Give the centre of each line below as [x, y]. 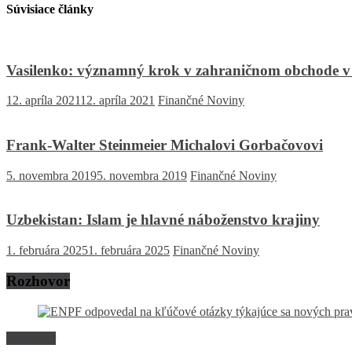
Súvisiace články [50, 9]
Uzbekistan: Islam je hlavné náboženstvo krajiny [163, 220]
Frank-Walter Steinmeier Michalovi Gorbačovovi [165, 145]
